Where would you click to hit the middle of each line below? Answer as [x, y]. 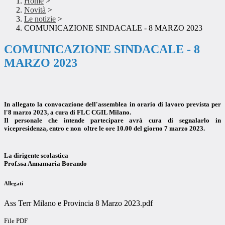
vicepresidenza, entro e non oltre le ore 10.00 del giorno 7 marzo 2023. [104, 128]
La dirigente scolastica [36, 155]
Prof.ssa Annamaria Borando [45, 163]
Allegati [14, 183]
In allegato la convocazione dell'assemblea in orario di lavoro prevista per [113, 104]
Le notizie [40, 19]
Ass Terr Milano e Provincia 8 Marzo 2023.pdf [78, 203]
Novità [35, 10]
